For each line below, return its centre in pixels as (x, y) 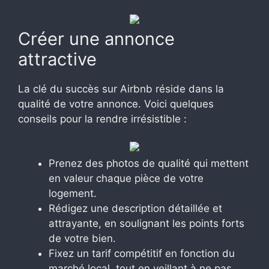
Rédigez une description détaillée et (135, 209)
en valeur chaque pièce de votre (126, 179)
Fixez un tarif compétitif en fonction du (142, 254)
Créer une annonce (96, 38)
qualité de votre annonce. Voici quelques (116, 104)
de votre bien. (82, 239)
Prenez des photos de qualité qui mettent (149, 164)
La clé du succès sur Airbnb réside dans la (121, 89)
